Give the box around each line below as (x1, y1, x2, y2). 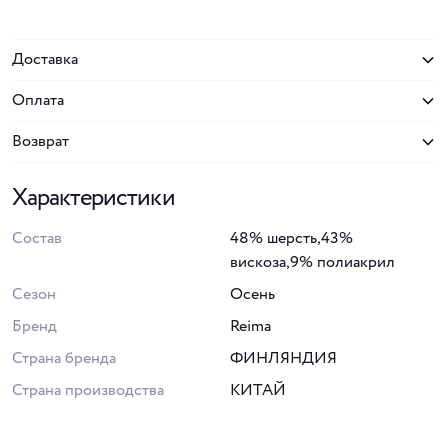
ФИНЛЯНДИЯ (230, 347, 337, 370)
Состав (12, 227, 62, 250)
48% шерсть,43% (230, 227, 353, 250)
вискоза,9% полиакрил (230, 251, 395, 274)
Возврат (12, 130, 69, 153)
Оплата (12, 89, 64, 112)
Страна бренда (12, 347, 116, 370)
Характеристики (12, 181, 175, 216)
